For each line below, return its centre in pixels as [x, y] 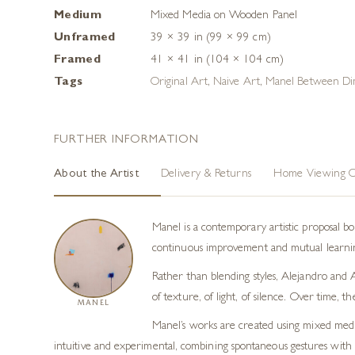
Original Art [179, 83]
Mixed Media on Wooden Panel [224, 16]
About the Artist [96, 175]
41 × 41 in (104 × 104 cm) [217, 61]
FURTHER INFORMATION [127, 141]
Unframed [85, 38]
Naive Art [237, 83]
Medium [78, 16]
